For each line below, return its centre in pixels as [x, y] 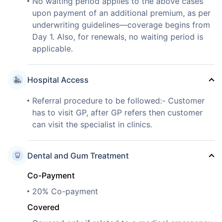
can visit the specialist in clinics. [92, 124]
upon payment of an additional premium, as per [121, 13]
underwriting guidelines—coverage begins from [121, 25]
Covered [43, 207]
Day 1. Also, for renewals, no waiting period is [118, 36]
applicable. [53, 48]
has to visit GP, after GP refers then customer [117, 112]
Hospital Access [58, 80]
